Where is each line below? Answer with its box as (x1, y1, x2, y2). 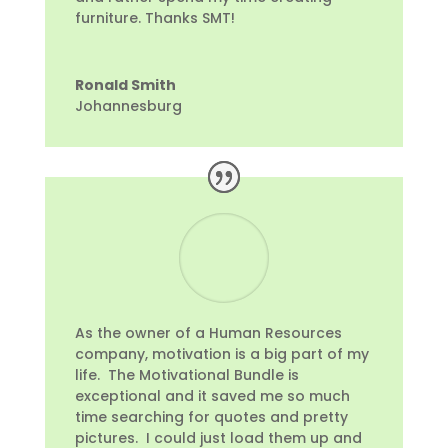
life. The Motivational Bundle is (74, 364, 299, 385)
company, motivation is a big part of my (74, 343, 369, 364)
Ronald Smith (74, 75, 176, 96)
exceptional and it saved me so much (74, 385, 350, 406)
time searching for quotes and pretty (74, 406, 348, 427)
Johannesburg (74, 96, 182, 117)
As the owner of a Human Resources (74, 322, 342, 343)
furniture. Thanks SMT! (74, 8, 235, 29)
